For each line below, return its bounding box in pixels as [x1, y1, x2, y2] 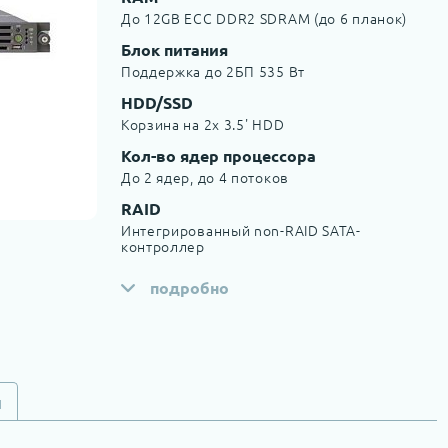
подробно [149, 277, 229, 298]
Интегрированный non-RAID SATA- [120, 220, 361, 240]
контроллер [120, 236, 205, 256]
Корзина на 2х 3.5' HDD [120, 114, 285, 134]
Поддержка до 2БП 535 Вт [120, 61, 305, 81]
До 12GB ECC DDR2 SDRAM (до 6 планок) [120, 8, 408, 28]
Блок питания [120, 39, 228, 60]
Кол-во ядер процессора [120, 145, 316, 166]
